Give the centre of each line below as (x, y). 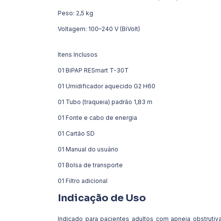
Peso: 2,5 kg (75, 13)
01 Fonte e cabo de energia (97, 117)
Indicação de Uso (102, 198)
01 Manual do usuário (88, 149)
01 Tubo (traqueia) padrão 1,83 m (105, 102)
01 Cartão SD (76, 133)
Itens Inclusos (78, 54)
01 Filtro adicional (83, 181)
